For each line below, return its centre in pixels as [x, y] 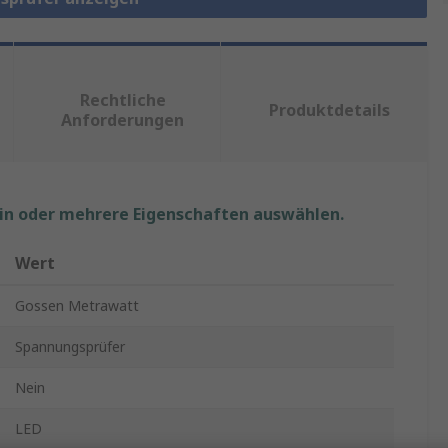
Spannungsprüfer [70, 347]
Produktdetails [330, 110]
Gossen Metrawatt [77, 306]
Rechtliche [122, 100]
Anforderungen [123, 120]
